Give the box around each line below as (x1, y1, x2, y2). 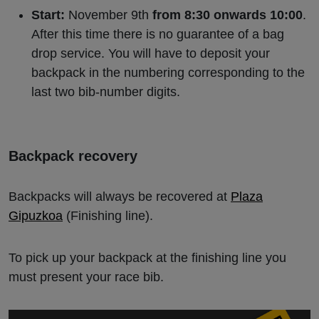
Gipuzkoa (9, 208, 63, 223)
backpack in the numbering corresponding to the (31, 65, 305, 80)
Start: (31, 7, 65, 22)
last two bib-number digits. (31, 84, 180, 99)
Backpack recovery (9, 147, 137, 164)
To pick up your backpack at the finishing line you (9, 250, 286, 265)
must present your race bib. (9, 269, 164, 284)
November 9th (65, 7, 152, 22)
